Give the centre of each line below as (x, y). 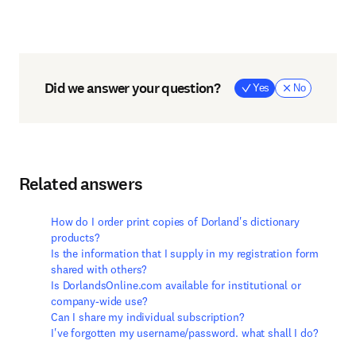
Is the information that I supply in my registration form (185, 253)
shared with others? (99, 269)
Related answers (81, 184)
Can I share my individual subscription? (148, 317)
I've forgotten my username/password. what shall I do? (185, 333)
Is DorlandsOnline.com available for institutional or (176, 285)
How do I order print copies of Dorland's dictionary (175, 222)
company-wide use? (99, 301)
